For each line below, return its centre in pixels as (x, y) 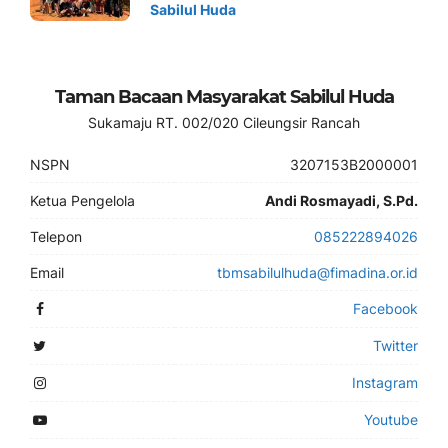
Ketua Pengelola (82, 200)
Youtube (391, 419)
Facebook (385, 308)
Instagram (385, 382)
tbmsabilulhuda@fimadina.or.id (317, 272)
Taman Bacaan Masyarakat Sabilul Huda (224, 97)
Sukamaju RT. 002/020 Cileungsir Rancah (224, 122)
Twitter (395, 345)
